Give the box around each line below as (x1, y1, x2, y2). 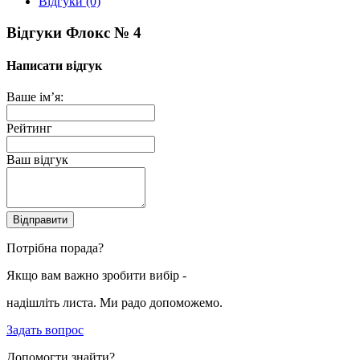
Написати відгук (6, 59, 102, 73)
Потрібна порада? (6, 241, 104, 256)
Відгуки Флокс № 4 (6, 23, 141, 41)
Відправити (13, 214, 67, 227)
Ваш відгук (6, 153, 68, 167)
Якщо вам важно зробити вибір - (6, 268, 186, 283)
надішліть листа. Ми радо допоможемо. (6, 296, 223, 310)
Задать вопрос (6, 323, 84, 337)
